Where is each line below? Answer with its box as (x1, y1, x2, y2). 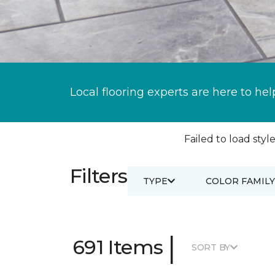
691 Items (72, 235, 163, 259)
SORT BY (191, 241, 231, 253)
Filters (70, 164, 128, 188)
